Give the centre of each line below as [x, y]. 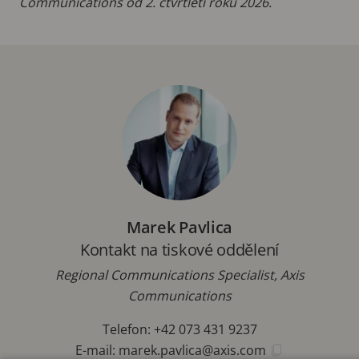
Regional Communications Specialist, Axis [179, 274]
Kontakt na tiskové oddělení [179, 249]
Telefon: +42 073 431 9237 [179, 329]
